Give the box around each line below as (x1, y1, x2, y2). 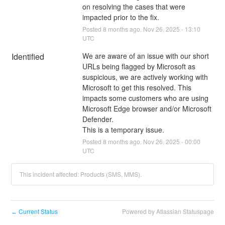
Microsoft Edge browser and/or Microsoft (82, 103, 211, 114)
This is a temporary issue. (82, 124, 164, 135)
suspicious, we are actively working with (82, 71, 208, 82)
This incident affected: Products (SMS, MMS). (20, 169, 142, 178)
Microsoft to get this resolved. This (82, 82, 191, 92)
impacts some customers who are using (82, 92, 208, 103)
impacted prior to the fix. (82, 12, 159, 22)
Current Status (17, 206, 58, 215)
